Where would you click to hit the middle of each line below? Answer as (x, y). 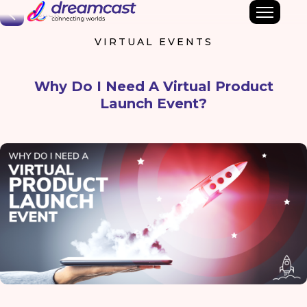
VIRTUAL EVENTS (153, 42)
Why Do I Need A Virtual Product (153, 86)
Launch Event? (153, 103)
